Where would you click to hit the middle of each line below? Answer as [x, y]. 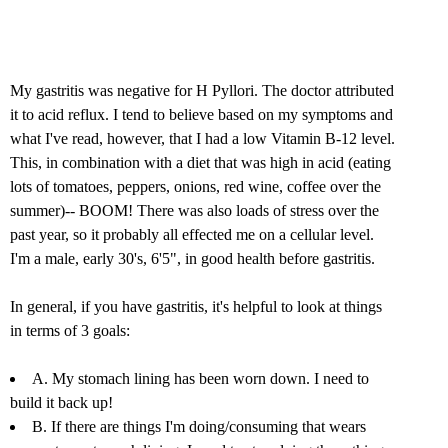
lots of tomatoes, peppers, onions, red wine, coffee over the [195, 187]
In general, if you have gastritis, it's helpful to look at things [196, 307]
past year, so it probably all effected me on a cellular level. [192, 235]
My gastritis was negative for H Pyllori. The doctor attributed [202, 91]
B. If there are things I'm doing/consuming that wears [199, 427]
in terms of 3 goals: [70, 331]
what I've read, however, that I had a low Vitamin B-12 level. [202, 139]
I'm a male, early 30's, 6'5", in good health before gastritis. [192, 259]
